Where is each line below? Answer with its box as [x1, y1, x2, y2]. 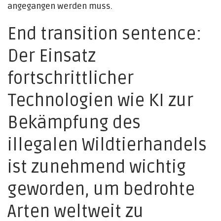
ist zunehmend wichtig [7, 157, 186, 178]
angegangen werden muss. [7, 1, 112, 11]
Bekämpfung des [7, 112, 141, 133]
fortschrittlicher [7, 68, 134, 89]
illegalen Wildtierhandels [7, 135, 207, 155]
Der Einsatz [7, 46, 96, 67]
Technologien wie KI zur [7, 90, 193, 111]
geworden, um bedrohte [7, 179, 195, 200]
